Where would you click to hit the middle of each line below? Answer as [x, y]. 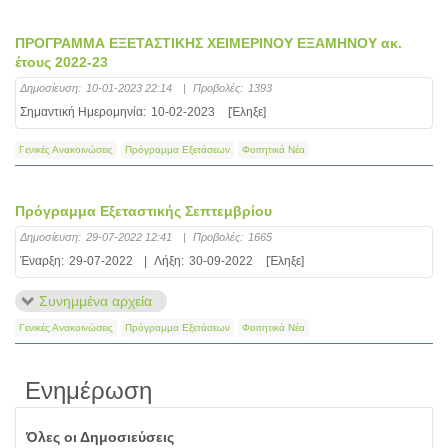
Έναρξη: [42, 261]
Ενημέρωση [88, 390]
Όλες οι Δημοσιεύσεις [100, 437]
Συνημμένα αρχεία [95, 301]
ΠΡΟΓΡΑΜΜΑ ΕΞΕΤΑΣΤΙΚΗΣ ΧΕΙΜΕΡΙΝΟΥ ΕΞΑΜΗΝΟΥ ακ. [208, 43]
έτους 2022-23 [61, 62]
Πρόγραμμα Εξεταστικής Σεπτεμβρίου [143, 211]
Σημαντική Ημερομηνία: [83, 112]
